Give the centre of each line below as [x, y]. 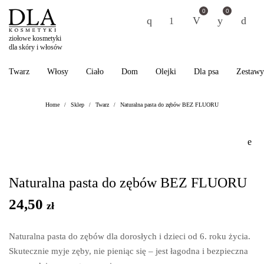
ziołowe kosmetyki [35, 38]
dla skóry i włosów [36, 47]
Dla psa [206, 72]
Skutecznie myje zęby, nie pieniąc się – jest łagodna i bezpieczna [128, 251]
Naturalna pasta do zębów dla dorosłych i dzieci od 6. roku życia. [130, 236]
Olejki [166, 72]
